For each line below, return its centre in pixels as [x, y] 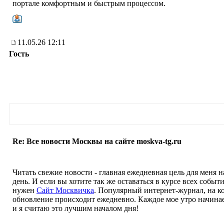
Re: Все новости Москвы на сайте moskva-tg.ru [97, 141]
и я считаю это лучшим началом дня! [75, 208]
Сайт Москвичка [65, 190]
